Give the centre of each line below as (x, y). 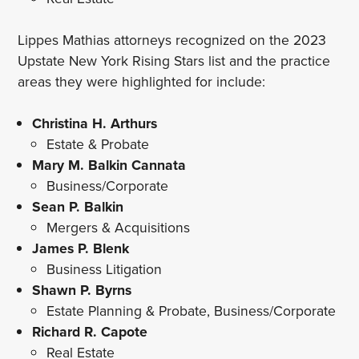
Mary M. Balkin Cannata (109, 165)
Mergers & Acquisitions (118, 228)
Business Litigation (104, 269)
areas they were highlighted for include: (142, 82)
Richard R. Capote (90, 332)
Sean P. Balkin (78, 207)
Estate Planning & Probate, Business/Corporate (191, 311)
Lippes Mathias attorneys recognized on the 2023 (172, 40)
